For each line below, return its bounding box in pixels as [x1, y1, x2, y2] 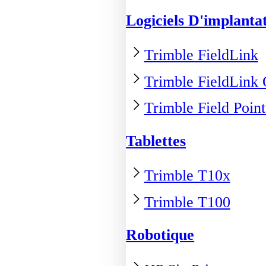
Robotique [126, 226, 195, 243]
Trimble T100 [144, 193, 230, 211]
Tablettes [126, 132, 186, 150]
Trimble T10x [144, 166, 230, 184]
